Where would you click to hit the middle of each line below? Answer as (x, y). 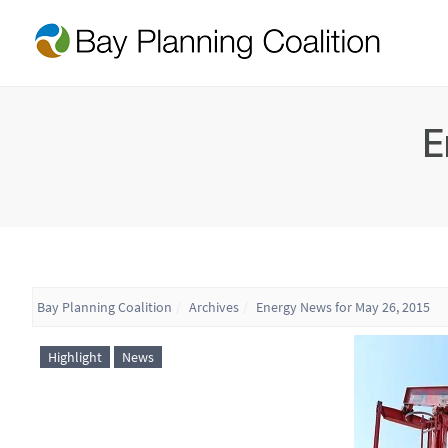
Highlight (75, 356)
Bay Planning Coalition (104, 306)
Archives (214, 306)
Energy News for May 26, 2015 (343, 306)
